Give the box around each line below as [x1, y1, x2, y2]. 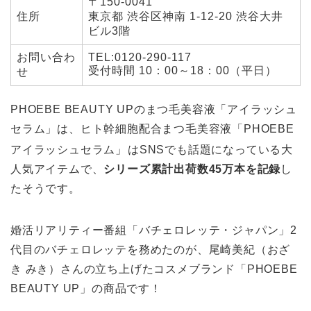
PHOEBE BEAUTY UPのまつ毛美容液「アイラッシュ [10, 103, 297, 116]
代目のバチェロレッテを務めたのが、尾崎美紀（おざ [10, 244, 291, 256]
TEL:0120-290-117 [88, 51, 192, 64]
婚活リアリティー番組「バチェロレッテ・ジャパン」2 [10, 224, 297, 237]
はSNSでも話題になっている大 [128, 144, 294, 156]
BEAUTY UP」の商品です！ [10, 283, 162, 295]
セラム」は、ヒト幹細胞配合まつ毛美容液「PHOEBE [10, 123, 294, 135]
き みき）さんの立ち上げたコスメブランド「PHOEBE [10, 263, 298, 276]
